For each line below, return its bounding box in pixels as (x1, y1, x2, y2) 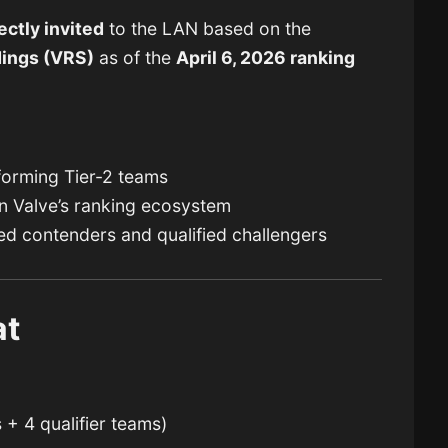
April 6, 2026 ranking (176, 47, 356, 69)
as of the (94, 47, 177, 69)
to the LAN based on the (104, 18, 312, 40)
